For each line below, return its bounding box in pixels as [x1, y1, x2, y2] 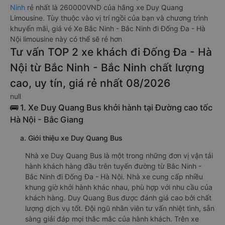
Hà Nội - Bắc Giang [10, 115, 83, 125]
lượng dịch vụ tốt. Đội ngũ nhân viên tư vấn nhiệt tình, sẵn [25, 204, 214, 212]
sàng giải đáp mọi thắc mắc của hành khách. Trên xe [25, 214, 199, 223]
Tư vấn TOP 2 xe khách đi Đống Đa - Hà [10, 46, 212, 58]
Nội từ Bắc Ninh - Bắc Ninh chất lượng [10, 61, 204, 74]
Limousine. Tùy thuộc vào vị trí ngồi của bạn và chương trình [10, 14, 208, 22]
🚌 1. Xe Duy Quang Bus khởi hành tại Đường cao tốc [10, 102, 212, 113]
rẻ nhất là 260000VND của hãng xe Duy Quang [25, 3, 183, 12]
